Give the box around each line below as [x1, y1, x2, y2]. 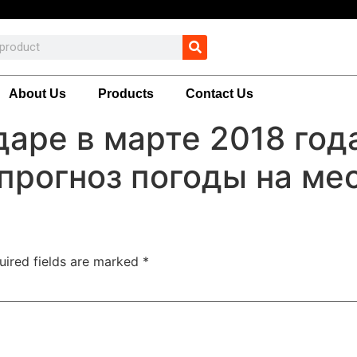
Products [98, 87, 154, 100]
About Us [9, 87, 66, 100]
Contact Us [186, 87, 253, 100]
